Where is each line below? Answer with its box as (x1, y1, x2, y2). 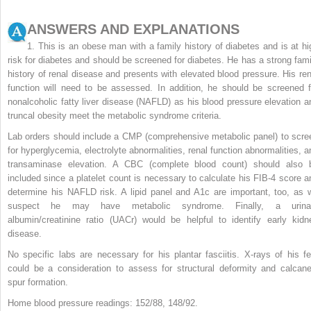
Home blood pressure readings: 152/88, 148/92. (8, 297, 198, 308)
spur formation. (8, 276, 68, 287)
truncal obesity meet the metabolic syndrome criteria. (8, 110, 221, 121)
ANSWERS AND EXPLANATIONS (27, 21, 239, 37)
